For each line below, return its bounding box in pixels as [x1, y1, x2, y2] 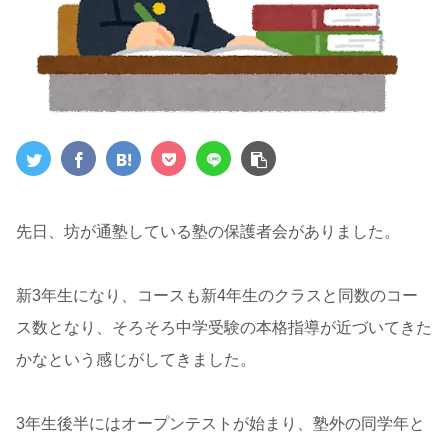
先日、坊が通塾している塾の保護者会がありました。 [16, 222, 400, 240]
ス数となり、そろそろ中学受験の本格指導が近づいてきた [16, 318, 432, 336]
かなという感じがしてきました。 [16, 350, 256, 368]
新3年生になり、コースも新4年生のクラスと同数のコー [16, 286, 418, 304]
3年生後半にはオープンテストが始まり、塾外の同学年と [16, 414, 425, 432]
